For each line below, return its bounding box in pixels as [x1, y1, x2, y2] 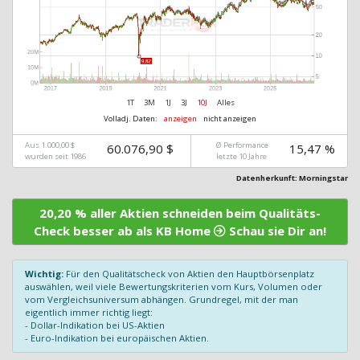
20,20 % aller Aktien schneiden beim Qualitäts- [39, 204, 321, 221]
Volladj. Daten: [104, 112, 157, 124]
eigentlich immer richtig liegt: [25, 305, 153, 318]
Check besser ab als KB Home [34, 222, 214, 239]
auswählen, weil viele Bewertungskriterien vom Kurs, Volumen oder [25, 280, 322, 292]
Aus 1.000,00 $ [25, 139, 75, 150]
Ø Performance [216, 139, 268, 150]
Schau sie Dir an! [226, 222, 326, 239]
